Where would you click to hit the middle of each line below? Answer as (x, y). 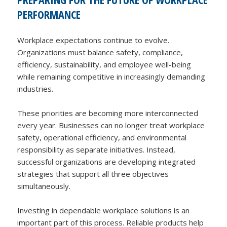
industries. (35, 88)
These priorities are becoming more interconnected (108, 113)
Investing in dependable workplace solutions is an (104, 210)
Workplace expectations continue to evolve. (93, 40)
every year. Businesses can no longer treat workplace (111, 125)
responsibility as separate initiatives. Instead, (97, 149)
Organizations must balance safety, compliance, (100, 52)
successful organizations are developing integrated (107, 161)
